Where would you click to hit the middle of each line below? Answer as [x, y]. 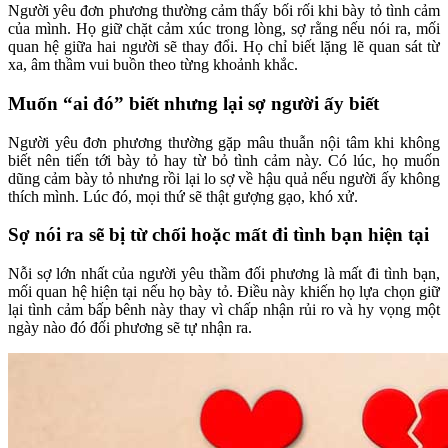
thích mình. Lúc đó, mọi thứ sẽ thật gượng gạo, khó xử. [183, 196]
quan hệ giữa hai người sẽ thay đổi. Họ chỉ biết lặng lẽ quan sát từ [224, 47]
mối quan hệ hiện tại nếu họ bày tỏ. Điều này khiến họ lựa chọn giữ [224, 291]
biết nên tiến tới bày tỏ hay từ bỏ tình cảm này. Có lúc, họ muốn [224, 160]
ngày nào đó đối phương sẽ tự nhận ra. [130, 327]
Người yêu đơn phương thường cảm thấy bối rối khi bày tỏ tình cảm [224, 11]
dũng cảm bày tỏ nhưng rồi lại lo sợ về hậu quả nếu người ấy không [224, 178]
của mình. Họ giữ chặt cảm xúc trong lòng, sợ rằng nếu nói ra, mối [224, 29]
